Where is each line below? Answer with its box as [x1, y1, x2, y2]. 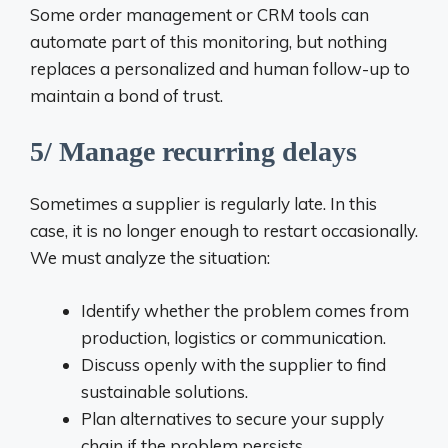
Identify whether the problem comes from [81, 299, 409, 321]
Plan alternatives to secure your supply [81, 407, 384, 429]
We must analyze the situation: [30, 247, 270, 268]
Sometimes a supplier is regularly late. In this [30, 193, 377, 214]
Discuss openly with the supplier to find [81, 353, 386, 375]
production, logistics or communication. [81, 326, 386, 348]
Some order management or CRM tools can [30, 3, 369, 25]
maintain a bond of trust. [30, 84, 223, 106]
